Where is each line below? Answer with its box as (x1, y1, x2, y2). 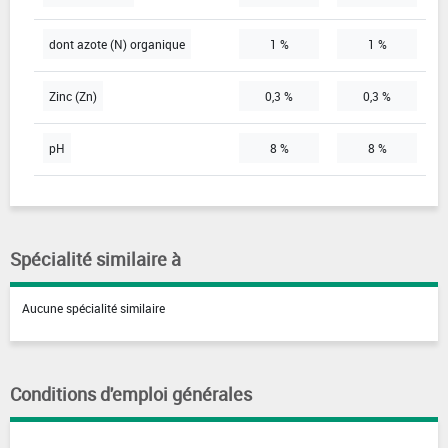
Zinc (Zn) (49, 88, 97, 105)
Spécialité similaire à (10, 247, 181, 272)
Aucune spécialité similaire (22, 300, 165, 317)
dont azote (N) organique (49, 36, 185, 53)
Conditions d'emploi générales (10, 382, 252, 407)
